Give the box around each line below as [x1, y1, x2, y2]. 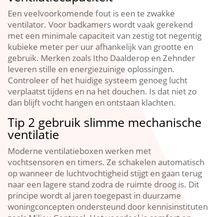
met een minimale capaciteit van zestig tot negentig [8, 30, 202, 41]
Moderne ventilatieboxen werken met [8, 145, 152, 156]
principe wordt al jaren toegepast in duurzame [8, 190, 182, 201]
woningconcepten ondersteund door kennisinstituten [8, 201, 208, 212]
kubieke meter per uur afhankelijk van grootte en [8, 41, 194, 52]
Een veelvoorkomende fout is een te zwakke [8, 8, 175, 19]
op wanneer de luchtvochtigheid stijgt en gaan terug [8, 168, 202, 179]
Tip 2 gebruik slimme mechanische [8, 114, 202, 130]
